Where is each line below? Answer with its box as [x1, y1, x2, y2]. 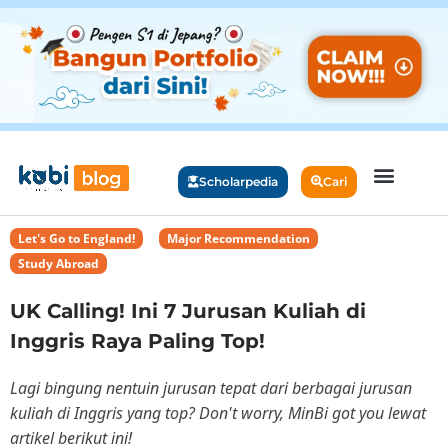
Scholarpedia [199, 173, 279, 189]
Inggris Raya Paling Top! [10, 328, 265, 353]
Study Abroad [18, 254, 99, 272]
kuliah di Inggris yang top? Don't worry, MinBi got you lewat [10, 401, 426, 424]
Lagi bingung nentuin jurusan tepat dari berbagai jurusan [10, 376, 412, 399]
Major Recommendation [167, 229, 310, 247]
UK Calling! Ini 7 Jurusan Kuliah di [10, 298, 366, 323]
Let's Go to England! [18, 229, 135, 247]
